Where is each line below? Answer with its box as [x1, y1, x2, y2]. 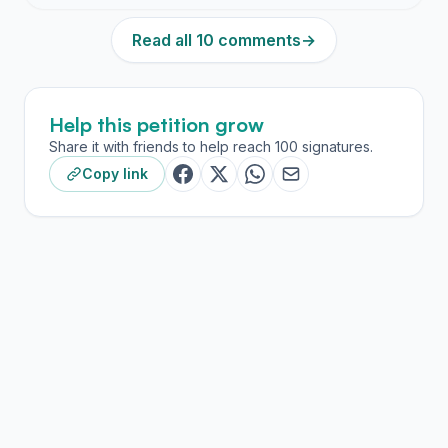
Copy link [82, 165, 148, 182]
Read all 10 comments [132, 30, 301, 50]
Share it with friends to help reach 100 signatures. [49, 138, 373, 155]
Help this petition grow [49, 112, 264, 137]
